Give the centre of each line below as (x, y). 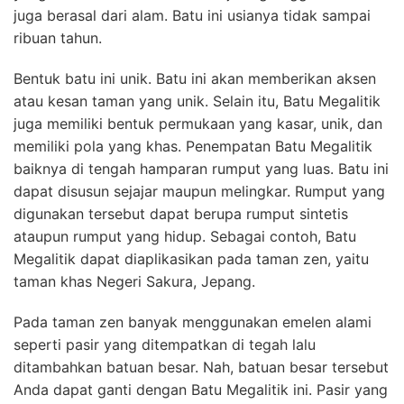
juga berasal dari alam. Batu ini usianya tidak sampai (192, 16)
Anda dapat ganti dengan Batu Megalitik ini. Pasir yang (201, 390)
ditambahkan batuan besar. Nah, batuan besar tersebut (201, 367)
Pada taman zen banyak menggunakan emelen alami (193, 322)
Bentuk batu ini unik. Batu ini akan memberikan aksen (195, 79)
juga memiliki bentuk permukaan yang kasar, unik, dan (198, 124)
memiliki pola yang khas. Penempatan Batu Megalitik (193, 147)
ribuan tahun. (58, 38)
